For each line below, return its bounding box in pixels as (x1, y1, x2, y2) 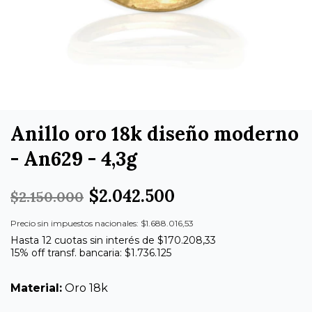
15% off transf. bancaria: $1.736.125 (10, 246, 171, 259)
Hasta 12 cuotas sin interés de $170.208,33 (10, 233, 216, 247)
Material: (10, 281, 62, 295)
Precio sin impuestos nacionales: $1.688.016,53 (10, 217, 194, 228)
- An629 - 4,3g (10, 146, 137, 171)
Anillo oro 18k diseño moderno (10, 120, 299, 146)
